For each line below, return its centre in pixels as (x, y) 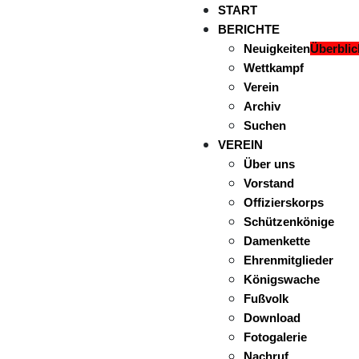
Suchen (265, 125)
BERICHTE (249, 29)
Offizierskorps (284, 202)
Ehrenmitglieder (288, 260)
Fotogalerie (275, 337)
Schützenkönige (289, 222)
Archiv (262, 106)
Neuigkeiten (277, 48)
